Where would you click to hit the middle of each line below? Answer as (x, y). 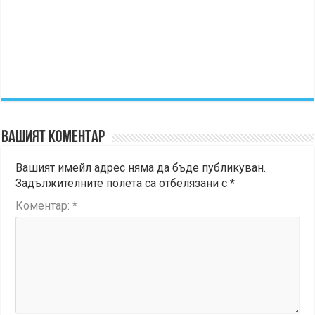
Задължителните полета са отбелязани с (123, 183)
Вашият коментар (53, 137)
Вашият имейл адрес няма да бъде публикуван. (141, 167)
